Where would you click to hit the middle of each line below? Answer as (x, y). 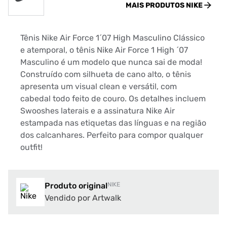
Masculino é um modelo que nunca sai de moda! (111, 62)
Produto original (76, 186)
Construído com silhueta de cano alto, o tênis (106, 74)
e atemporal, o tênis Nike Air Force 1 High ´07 (104, 50)
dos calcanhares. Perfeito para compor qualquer (112, 135)
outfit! (31, 147)
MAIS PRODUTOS (156, 5)
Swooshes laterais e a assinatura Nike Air (98, 111)
